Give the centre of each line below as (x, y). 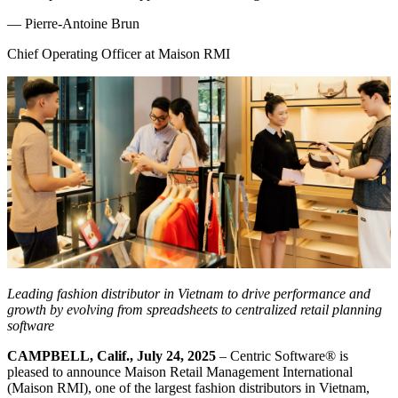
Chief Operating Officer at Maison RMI (119, 53)
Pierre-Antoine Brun (82, 23)
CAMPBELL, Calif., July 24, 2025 (111, 355)
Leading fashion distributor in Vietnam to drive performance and (189, 293)
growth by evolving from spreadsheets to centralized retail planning (195, 309)
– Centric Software (271, 355)
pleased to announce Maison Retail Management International (180, 371)
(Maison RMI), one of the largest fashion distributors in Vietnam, (188, 387)
